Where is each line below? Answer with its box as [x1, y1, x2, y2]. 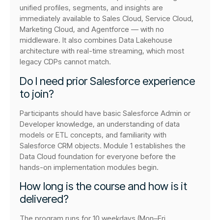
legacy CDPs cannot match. [20, 57, 111, 67]
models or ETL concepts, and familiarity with [20, 130, 166, 139]
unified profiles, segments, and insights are [20, 3, 163, 13]
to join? [20, 87, 54, 100]
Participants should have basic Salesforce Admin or [20, 108, 191, 118]
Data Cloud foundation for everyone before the [20, 151, 176, 161]
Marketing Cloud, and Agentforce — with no [20, 25, 164, 34]
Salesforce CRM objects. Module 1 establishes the [20, 140, 186, 150]
